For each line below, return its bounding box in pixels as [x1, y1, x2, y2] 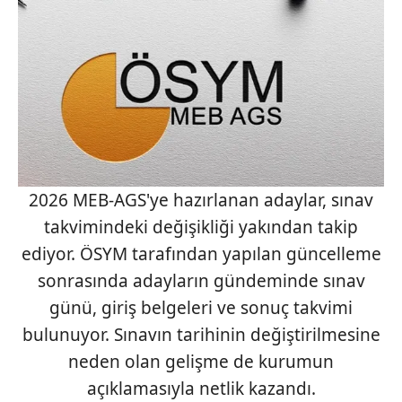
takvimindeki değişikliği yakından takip [44, 215, 358, 240]
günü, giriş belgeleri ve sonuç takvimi [49, 296, 353, 320]
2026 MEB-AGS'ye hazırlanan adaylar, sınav [29, 188, 373, 213]
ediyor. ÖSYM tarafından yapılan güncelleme [21, 242, 381, 267]
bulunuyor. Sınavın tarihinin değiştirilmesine [22, 323, 380, 347]
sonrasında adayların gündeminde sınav [37, 269, 365, 293]
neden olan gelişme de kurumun [68, 350, 334, 374]
